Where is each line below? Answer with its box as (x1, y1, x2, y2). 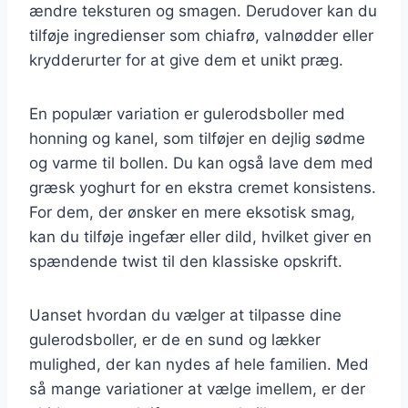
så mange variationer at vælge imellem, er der (29, 379, 365, 398)
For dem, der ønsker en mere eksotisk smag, (29, 202, 355, 221)
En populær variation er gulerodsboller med (29, 104, 345, 123)
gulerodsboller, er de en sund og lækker (29, 330, 321, 349)
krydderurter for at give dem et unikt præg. (29, 50, 343, 69)
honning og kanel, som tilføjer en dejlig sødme (29, 128, 365, 148)
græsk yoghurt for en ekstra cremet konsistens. (29, 178, 376, 197)
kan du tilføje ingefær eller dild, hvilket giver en (29, 227, 372, 246)
